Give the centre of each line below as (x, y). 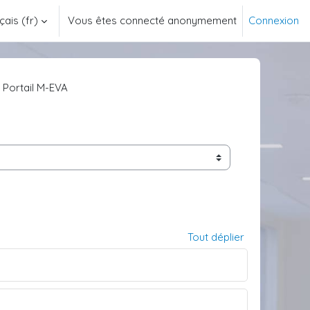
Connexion (274, 20)
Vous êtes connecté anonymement (152, 20)
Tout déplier (216, 237)
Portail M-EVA (35, 88)
